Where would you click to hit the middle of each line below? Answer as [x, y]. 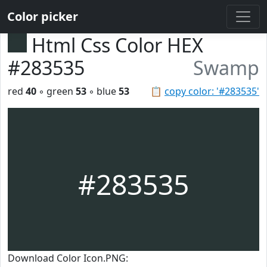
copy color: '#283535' [212, 91]
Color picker [43, 16]
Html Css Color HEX [117, 45]
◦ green [56, 91]
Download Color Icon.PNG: [68, 258]
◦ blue [103, 91]
